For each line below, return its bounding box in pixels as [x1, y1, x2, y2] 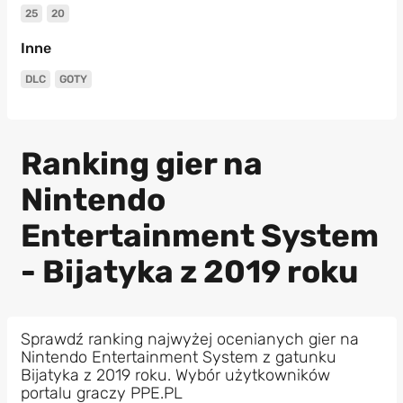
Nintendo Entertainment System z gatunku [20, 346, 336, 367]
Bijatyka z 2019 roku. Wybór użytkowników [20, 364, 330, 385]
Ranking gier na [20, 145, 263, 184]
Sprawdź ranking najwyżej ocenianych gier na [20, 328, 359, 349]
